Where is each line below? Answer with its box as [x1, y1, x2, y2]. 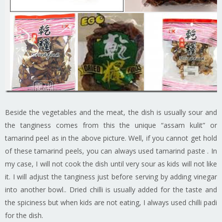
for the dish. [5, 210, 43, 220]
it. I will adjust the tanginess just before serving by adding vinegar [5, 171, 217, 181]
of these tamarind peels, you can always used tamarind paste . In [5, 146, 217, 156]
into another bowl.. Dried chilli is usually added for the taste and [5, 184, 217, 194]
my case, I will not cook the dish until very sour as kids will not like [5, 159, 217, 168]
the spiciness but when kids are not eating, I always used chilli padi [5, 197, 217, 207]
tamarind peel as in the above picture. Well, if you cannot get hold [5, 133, 217, 143]
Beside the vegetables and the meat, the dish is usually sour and [5, 107, 217, 117]
